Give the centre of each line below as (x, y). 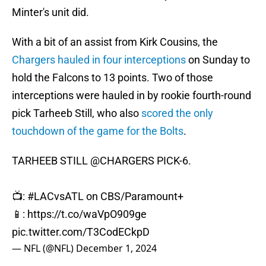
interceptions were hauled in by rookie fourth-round (132, 96)
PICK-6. (173, 161)
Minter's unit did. (50, 12)
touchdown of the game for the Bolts (98, 131)
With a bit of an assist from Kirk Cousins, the (115, 42)
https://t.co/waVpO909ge (87, 214)
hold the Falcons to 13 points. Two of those (113, 78)
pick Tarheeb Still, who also (77, 113)
